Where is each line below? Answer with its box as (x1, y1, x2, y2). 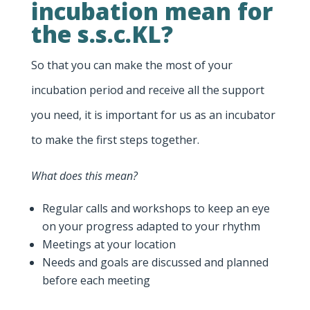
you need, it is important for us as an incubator (30, 107, 275, 123)
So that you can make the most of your (30, 57, 232, 73)
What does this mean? (30, 168, 138, 184)
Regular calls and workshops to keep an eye (42, 201, 270, 217)
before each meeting (42, 273, 150, 289)
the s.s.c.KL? (30, 19, 173, 51)
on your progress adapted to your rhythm (42, 219, 260, 235)
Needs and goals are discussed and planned (42, 255, 268, 271)
